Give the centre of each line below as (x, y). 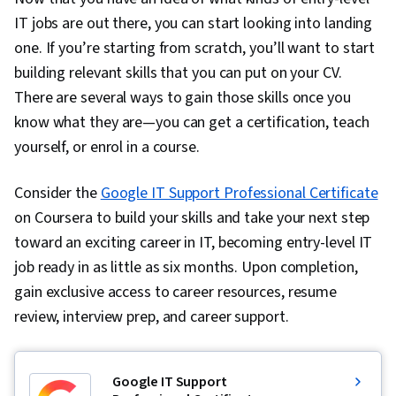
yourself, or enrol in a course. (109, 148)
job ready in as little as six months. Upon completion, (186, 268)
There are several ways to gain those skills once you (183, 98)
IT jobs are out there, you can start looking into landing (194, 24)
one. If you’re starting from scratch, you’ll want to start (195, 49)
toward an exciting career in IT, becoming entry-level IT (194, 243)
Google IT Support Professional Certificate (239, 194)
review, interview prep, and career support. (153, 317)
